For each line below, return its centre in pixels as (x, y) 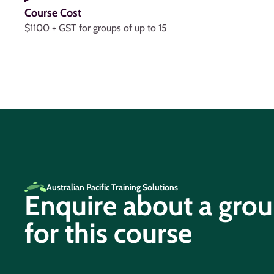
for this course (108, 233)
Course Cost (53, 13)
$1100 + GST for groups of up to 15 (96, 28)
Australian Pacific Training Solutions (112, 187)
